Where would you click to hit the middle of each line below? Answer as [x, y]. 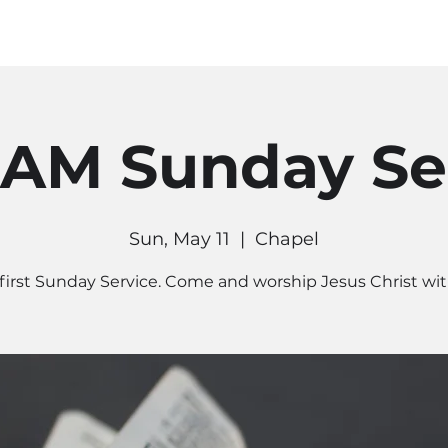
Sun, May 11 [179, 239]
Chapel [287, 239]
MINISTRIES [245, 33]
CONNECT [354, 33]
